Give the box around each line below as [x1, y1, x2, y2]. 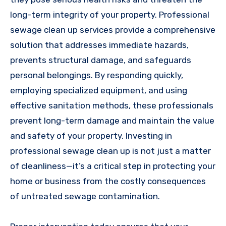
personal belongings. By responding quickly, [10, 70, 183, 80]
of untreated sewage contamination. [10, 191, 160, 201]
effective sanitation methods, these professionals [10, 100, 213, 110]
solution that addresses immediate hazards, [10, 39, 189, 50]
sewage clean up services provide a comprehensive [10, 24, 215, 35]
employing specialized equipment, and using [10, 85, 187, 95]
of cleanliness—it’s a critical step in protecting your [10, 160, 215, 171]
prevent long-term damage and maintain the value [10, 115, 214, 126]
